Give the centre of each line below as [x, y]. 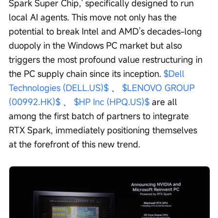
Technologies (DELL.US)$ [59, 88]
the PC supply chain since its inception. [86, 74]
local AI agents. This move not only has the [94, 17]
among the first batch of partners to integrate [100, 116]
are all [164, 102]
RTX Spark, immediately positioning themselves [104, 130]
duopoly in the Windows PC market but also [97, 45]
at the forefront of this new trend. [74, 144]
